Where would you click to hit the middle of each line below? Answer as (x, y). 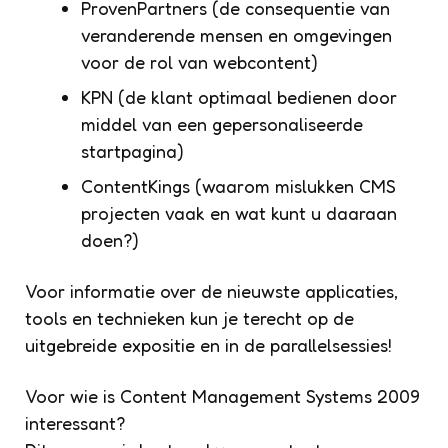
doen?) (110, 240)
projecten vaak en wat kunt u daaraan (239, 213)
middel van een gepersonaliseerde (222, 124)
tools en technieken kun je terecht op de (189, 318)
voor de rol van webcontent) (199, 62)
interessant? (75, 423)
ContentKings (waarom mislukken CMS (238, 186)
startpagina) (132, 151)
